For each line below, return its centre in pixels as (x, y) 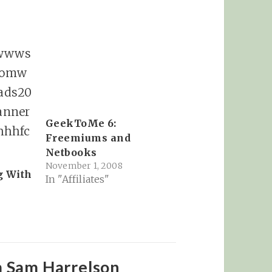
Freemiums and (88, 138)
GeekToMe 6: (81, 124)
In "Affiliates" (77, 179)
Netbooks (71, 153)
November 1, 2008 (84, 166)
